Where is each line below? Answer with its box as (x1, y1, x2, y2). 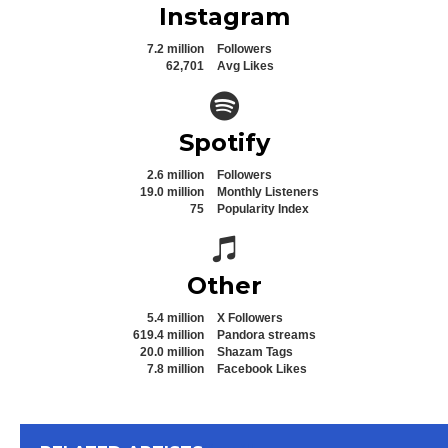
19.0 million (140, 184, 204, 199)
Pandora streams (217, 327, 316, 342)
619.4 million (133, 327, 204, 342)
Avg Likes (217, 58, 274, 73)
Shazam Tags (217, 344, 293, 359)
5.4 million (147, 310, 204, 325)
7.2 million (147, 41, 204, 56)
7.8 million (147, 361, 204, 376)
